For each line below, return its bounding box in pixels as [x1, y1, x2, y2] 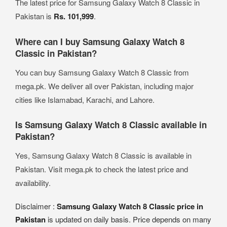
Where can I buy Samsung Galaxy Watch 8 [15, 35, 184, 48]
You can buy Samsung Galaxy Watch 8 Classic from [15, 67, 189, 78]
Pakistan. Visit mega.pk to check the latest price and [15, 164, 188, 175]
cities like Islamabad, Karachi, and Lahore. [15, 94, 155, 105]
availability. [15, 177, 51, 188]
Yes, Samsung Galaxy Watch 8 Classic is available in [15, 150, 192, 161]
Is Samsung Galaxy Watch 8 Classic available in [15, 119, 207, 131]
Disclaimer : [15, 201, 57, 212]
